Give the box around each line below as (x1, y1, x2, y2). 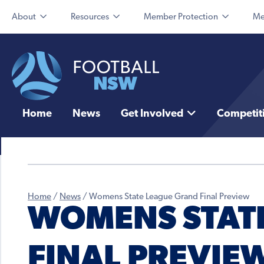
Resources (71, 13, 109, 22)
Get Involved (120, 108, 183, 120)
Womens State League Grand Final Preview (89, 193, 249, 202)
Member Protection (144, 13, 218, 22)
